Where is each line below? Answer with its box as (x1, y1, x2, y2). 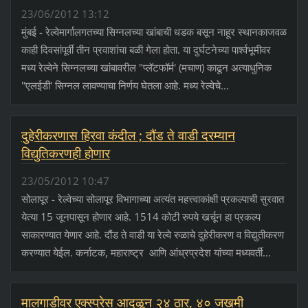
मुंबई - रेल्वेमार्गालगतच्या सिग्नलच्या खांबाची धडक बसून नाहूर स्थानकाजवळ (21, 24, 287, 38)
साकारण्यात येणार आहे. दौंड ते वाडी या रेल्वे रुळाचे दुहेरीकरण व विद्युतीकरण (21, 227, 284, 241)
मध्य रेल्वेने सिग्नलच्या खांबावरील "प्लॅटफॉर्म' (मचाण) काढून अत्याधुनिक (21, 60, 272, 74)
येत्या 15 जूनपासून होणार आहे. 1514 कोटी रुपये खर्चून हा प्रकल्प (21, 209, 261, 223)
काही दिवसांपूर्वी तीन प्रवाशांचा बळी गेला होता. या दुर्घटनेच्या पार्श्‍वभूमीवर (21, 42, 271, 56)
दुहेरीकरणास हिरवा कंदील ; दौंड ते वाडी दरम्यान (21, 126, 235, 144)
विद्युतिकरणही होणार (21, 144, 110, 162)
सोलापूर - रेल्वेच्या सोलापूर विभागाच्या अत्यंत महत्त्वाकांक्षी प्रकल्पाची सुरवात (21, 191, 284, 206)
